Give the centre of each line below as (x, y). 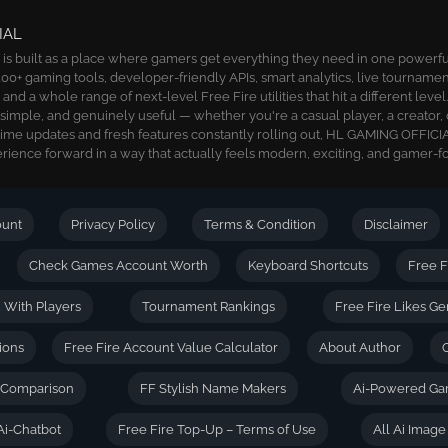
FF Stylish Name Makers (213, 388)
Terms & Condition (259, 224)
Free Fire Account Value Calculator (171, 347)
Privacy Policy (113, 224)
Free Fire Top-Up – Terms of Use (216, 429)
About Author (359, 347)
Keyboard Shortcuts (308, 265)
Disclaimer (396, 224)
